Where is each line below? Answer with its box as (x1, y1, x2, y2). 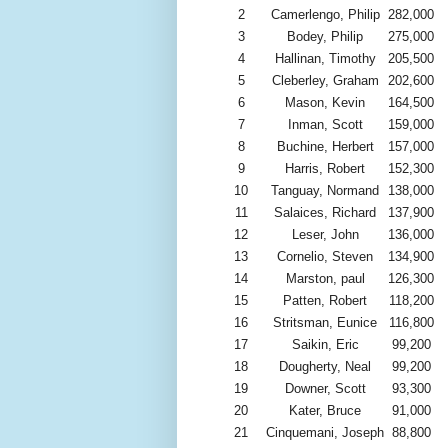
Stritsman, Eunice (273, 315, 377, 331)
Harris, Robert (285, 161, 365, 177)
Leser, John (291, 227, 359, 243)
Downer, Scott (284, 381, 366, 397)
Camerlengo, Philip (270, 7, 380, 23)
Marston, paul (285, 271, 365, 287)
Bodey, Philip (287, 29, 363, 45)
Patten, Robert (283, 293, 367, 309)
